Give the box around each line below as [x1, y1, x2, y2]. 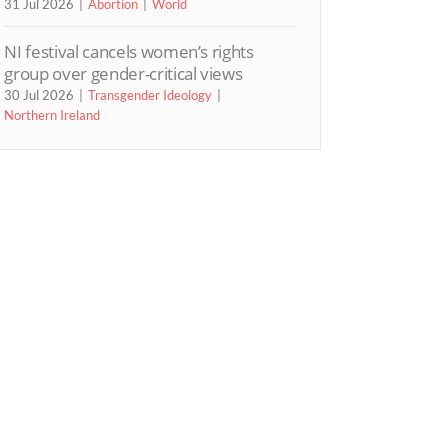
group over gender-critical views [4, 61, 243, 85]
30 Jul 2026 [4, 86, 75, 103]
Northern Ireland [4, 106, 101, 123]
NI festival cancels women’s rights [4, 39, 254, 63]
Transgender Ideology [88, 86, 213, 103]
